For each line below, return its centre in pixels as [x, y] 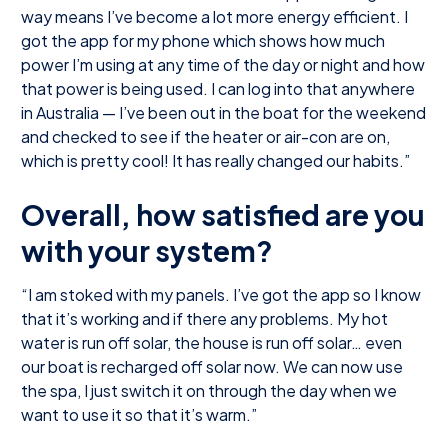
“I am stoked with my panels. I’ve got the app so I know [221, 294]
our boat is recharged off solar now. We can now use [212, 366]
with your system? [147, 250]
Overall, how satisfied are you [223, 214]
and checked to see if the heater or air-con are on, [205, 136]
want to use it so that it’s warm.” [139, 414]
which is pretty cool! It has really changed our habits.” [215, 160]
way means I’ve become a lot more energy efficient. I [214, 16]
